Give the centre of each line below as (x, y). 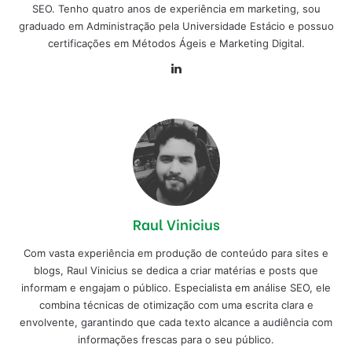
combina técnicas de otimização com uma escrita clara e (176, 304)
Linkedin (208, 68)
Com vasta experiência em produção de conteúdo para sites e (176, 253)
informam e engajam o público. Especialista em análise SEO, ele (176, 287)
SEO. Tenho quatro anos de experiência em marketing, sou (176, 8)
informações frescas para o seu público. (176, 339)
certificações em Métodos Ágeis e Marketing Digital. (176, 43)
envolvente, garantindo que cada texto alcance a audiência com (176, 322)
